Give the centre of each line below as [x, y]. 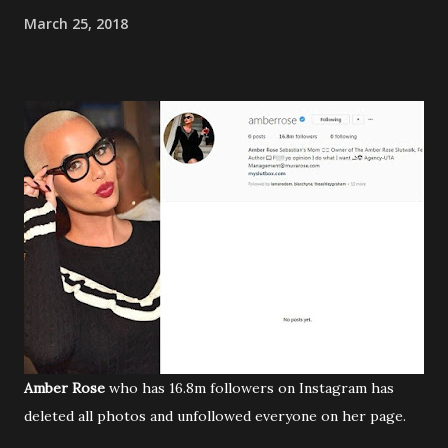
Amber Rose [66, 388]
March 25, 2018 [76, 23]
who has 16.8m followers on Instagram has [251, 388]
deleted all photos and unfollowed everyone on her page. [215, 416]
